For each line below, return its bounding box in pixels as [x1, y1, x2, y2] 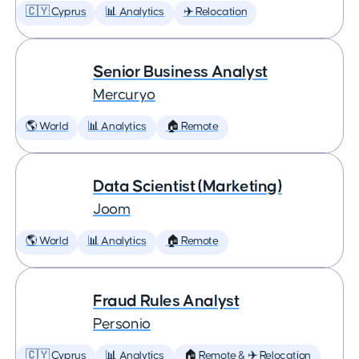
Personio [93, 317, 151, 332]
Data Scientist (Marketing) [93, 178, 282, 195]
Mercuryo [93, 87, 155, 103]
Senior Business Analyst [93, 63, 268, 80]
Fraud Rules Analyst [93, 292, 240, 309]
